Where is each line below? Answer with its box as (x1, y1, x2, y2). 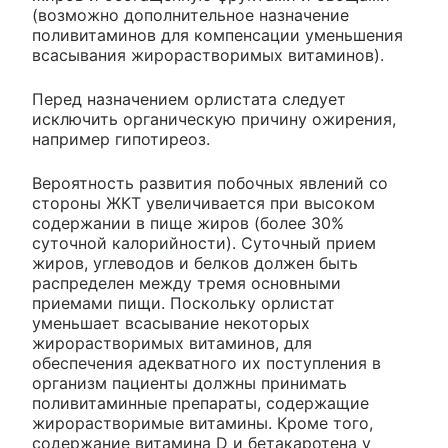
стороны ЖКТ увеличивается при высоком (32, 192, 375, 213)
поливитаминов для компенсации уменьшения (32, 24, 403, 45)
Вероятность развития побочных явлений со (32, 172, 388, 193)
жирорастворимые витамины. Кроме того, (32, 412, 373, 433)
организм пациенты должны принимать (32, 372, 347, 393)
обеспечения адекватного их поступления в (32, 352, 381, 373)
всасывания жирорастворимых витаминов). (32, 44, 384, 65)
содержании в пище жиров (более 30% (32, 212, 344, 233)
